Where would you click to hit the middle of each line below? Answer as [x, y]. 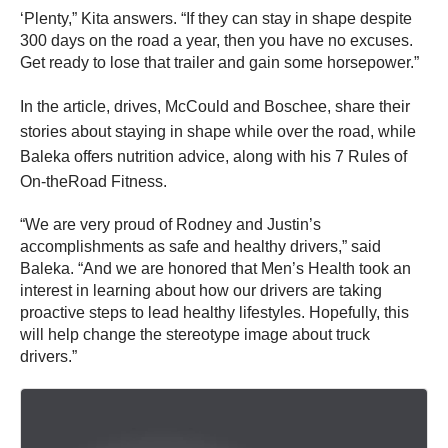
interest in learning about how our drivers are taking [201, 291]
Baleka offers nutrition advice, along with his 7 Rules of [213, 157]
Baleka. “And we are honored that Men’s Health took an [215, 269]
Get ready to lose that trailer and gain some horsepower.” [219, 63]
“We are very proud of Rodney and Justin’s [170, 225]
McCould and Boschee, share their [287, 107]
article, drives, [114, 107]
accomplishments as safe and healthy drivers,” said [200, 247]
